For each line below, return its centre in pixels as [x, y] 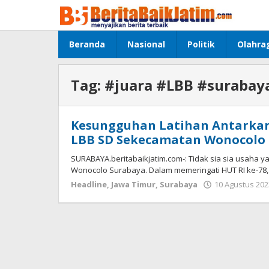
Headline [89, 184]
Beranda [87, 44]
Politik [201, 44]
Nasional [146, 44]
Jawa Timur [133, 184]
